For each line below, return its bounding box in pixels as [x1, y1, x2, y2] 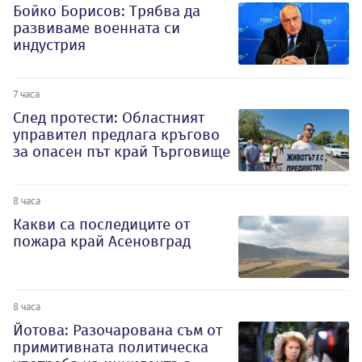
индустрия [13, 36, 86, 55]
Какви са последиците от [13, 214, 190, 234]
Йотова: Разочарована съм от [13, 321, 222, 340]
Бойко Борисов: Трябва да [13, 2, 200, 21]
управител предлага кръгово [13, 124, 220, 144]
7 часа [13, 86, 40, 100]
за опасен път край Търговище [13, 141, 230, 161]
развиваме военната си [13, 19, 180, 38]
